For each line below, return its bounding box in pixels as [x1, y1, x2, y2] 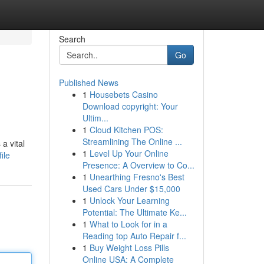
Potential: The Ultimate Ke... [82, 206, 187, 218]
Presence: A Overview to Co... [82, 159, 194, 171]
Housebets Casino [89, 88, 158, 100]
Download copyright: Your [82, 100, 178, 112]
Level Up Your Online [89, 147, 169, 159]
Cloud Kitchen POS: [89, 124, 163, 136]
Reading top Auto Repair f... [82, 230, 186, 242]
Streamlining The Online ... [82, 136, 182, 147]
